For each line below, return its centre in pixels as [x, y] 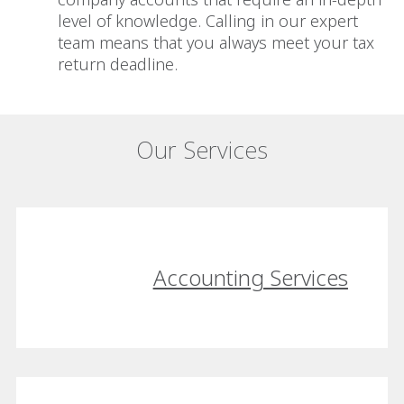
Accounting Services [250, 277]
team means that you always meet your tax [216, 43]
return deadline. [120, 64]
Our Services [202, 150]
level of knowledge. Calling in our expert [208, 21]
